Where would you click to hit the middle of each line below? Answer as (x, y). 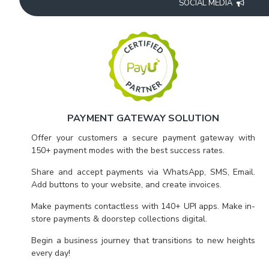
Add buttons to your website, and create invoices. (126, 185)
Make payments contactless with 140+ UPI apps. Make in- (144, 206)
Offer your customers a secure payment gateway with (144, 138)
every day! (51, 253)
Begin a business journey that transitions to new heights (144, 240)
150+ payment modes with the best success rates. (128, 150)
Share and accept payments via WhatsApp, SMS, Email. (144, 172)
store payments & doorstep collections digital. (119, 219)
